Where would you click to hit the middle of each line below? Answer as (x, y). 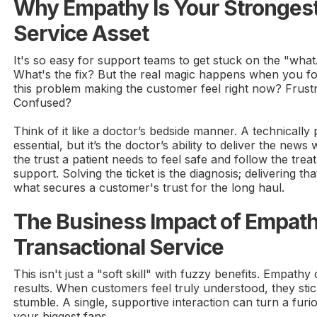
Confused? (43, 102)
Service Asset (81, 33)
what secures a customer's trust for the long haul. (149, 187)
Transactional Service (119, 247)
